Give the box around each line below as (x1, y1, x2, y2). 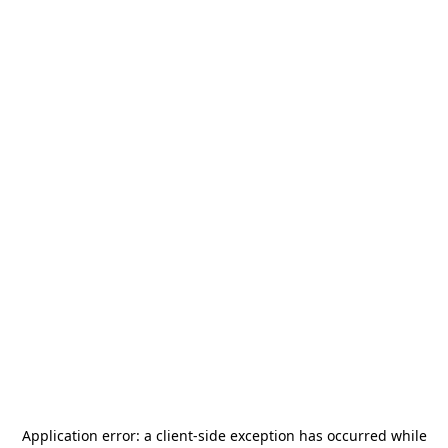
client (155, 426, 193, 445)
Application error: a (21, 426, 156, 445)
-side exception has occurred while (192, 426, 427, 445)
